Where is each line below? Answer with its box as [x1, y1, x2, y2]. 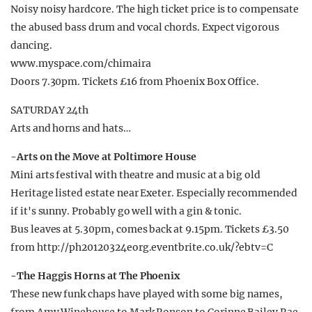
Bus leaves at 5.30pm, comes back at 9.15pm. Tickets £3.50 [10, 223, 289, 235]
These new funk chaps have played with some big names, [10, 288, 283, 300]
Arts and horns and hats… [10, 122, 131, 134]
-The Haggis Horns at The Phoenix [10, 270, 180, 282]
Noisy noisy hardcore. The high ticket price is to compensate [10, 3, 299, 15]
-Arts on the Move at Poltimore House [10, 150, 196, 163]
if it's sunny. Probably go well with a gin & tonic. [10, 205, 242, 217]
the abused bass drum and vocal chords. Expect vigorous [10, 21, 279, 33]
